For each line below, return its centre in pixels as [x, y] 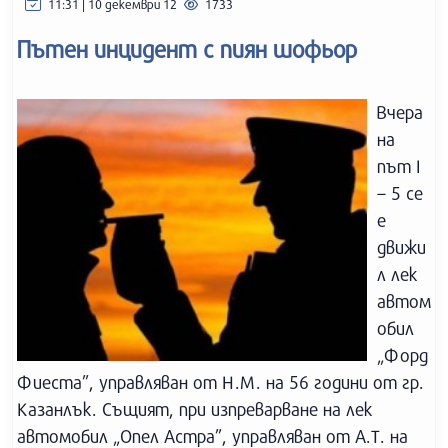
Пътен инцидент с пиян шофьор [187, 49]
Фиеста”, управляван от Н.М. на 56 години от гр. [220, 382]
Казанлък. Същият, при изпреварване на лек [195, 409]
